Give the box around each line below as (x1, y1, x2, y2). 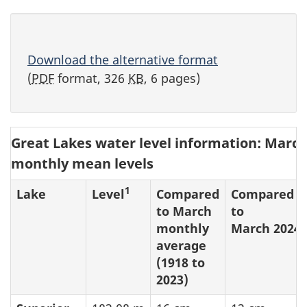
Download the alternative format (27, 51, 218, 68)
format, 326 (54, 70, 128, 86)
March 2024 (231, 219, 301, 236)
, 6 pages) (144, 70, 200, 86)
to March (156, 202, 212, 219)
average (156, 236, 206, 254)
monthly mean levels (11, 153, 153, 173)
